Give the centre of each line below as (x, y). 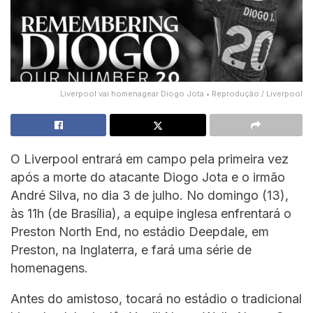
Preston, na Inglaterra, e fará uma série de (131, 249)
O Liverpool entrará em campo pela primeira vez (150, 159)
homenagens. (49, 268)
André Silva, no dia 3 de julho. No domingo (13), (150, 195)
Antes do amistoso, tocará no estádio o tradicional (156, 298)
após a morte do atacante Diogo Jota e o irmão (148, 177)
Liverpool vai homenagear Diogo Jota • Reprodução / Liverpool (181, 93)
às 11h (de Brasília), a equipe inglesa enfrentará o (151, 213)
